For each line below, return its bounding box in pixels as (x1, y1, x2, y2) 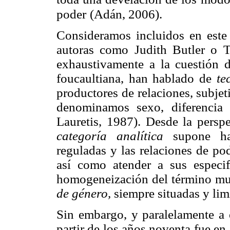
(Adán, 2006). (90, 7, 162, 22)
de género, (56, 186, 111, 201)
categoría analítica (56, 129, 174, 143)
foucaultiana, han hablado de (56, 71, 217, 86)
